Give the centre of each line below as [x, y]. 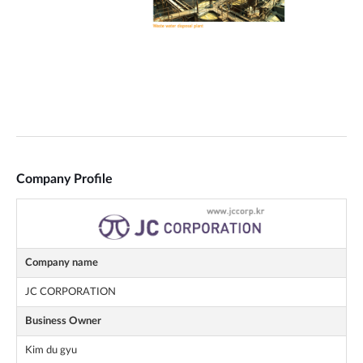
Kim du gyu [51, 350]
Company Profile [64, 179]
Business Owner [63, 321]
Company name [62, 263]
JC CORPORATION [70, 292]
